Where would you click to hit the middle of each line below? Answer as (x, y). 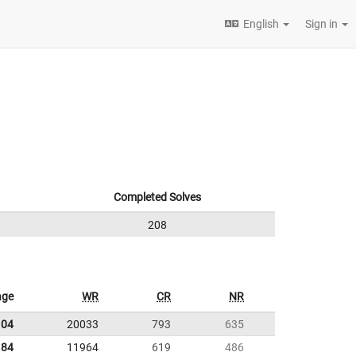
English (261, 24)
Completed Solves (157, 197)
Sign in (323, 24)
